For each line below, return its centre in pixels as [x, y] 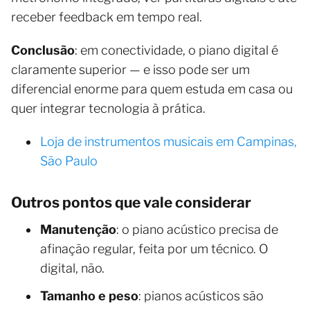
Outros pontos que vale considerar [131, 202]
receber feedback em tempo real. [107, 17]
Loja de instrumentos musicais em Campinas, [168, 141]
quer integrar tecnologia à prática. [108, 108]
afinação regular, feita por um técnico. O [154, 248]
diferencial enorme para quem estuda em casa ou [152, 89]
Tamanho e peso [89, 295]
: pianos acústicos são [201, 295]
